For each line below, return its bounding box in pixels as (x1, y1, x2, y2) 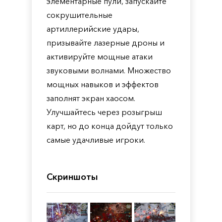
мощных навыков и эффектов (47, 79, 159, 89)
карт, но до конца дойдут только (47, 121, 173, 131)
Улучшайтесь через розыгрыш (47, 107, 162, 117)
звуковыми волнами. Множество (47, 65, 171, 75)
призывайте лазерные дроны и (47, 38, 165, 48)
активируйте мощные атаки (47, 52, 153, 61)
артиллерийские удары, (47, 24, 139, 34)
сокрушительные (47, 10, 112, 20)
